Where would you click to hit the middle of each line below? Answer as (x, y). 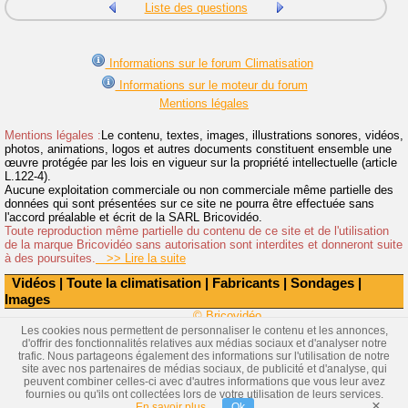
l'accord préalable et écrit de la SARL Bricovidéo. (133, 218)
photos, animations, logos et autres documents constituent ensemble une (198, 149)
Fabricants (246, 283)
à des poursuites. (50, 259)
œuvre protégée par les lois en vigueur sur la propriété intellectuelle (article (201, 163)
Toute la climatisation (134, 283)
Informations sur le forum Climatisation (209, 64)
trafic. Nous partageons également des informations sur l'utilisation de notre (204, 356)
